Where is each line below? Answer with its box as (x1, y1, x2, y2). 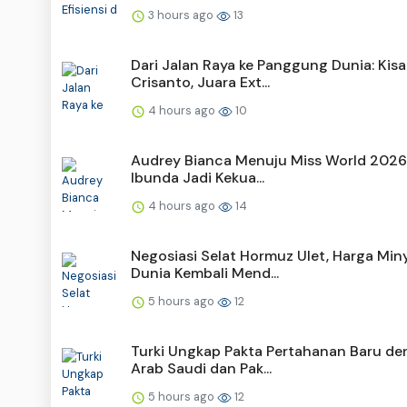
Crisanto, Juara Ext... (131, 72, 270, 92)
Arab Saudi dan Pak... (131, 358, 272, 378)
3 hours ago (145, 6, 216, 23)
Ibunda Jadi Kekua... (131, 167, 264, 187)
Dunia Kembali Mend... (131, 263, 279, 283)
